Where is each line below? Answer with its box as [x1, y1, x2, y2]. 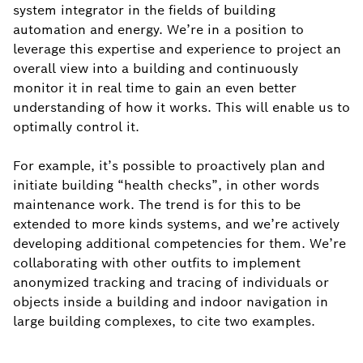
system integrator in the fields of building [13, 2, 275, 19]
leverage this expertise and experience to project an [13, 41, 341, 58]
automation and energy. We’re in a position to [13, 21, 304, 38]
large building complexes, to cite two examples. [13, 313, 315, 330]
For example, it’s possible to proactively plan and [13, 157, 325, 174]
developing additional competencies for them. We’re [13, 235, 346, 252]
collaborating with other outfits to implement [13, 254, 301, 271]
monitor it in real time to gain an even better [13, 79, 297, 96]
